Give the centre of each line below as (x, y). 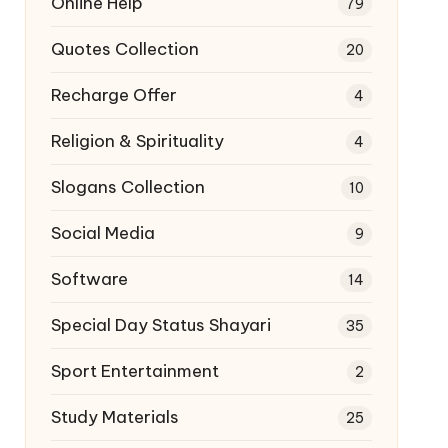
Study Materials (114, 416)
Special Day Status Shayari (160, 324)
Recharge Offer (113, 94)
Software (89, 278)
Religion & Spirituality (137, 140)
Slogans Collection (127, 186)
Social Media (102, 232)
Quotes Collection (124, 48)
